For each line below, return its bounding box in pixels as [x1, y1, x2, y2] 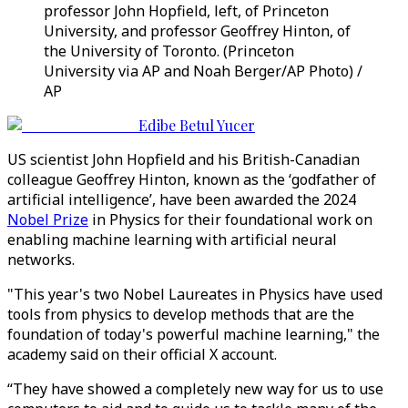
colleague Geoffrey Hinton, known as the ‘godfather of [7, 169, 376, 189]
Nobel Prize [7, 209, 88, 229]
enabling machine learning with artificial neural [7, 229, 337, 250]
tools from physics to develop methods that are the [7, 304, 354, 324]
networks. [7, 250, 75, 270]
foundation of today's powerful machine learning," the [7, 324, 380, 344]
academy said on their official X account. [7, 344, 277, 364]
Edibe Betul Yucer [138, 116, 255, 135]
